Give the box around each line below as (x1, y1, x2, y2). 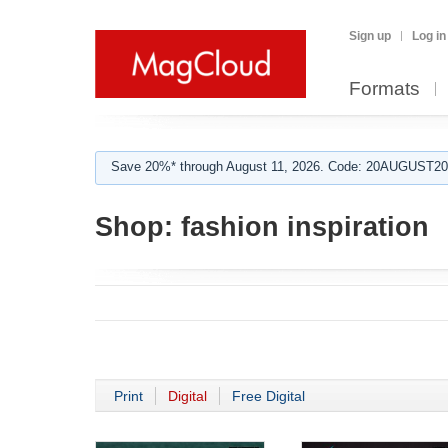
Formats (349, 78, 420, 99)
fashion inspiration (173, 212, 429, 242)
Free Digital (232, 388, 305, 405)
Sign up (349, 29, 391, 43)
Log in (412, 29, 446, 43)
